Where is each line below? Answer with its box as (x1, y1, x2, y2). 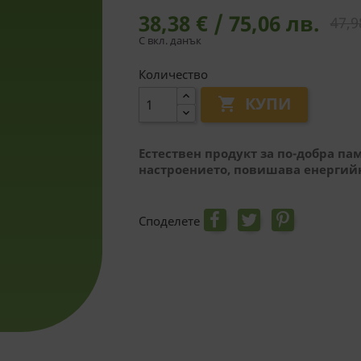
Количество (138, 66, 208, 82)
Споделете (138, 212, 200, 229)
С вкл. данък (138, 33, 201, 48)
